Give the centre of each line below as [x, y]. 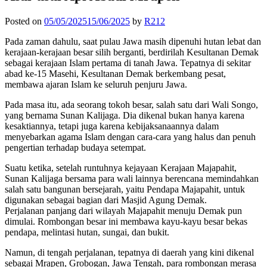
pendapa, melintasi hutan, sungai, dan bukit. [87, 232]
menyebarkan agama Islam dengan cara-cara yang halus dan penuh [130, 136]
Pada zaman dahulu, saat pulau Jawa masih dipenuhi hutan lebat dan [133, 41]
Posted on [24, 21]
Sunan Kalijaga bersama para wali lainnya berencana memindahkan [132, 178]
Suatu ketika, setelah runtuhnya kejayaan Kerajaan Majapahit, [121, 167]
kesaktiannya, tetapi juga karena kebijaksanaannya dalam [112, 126]
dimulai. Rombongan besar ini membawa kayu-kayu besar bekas [126, 221]
